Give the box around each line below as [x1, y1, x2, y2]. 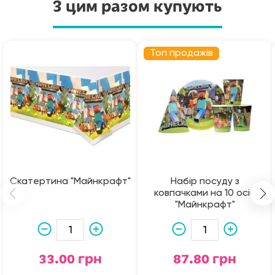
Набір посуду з [170, 177, 239, 187]
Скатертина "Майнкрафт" [10, 177, 131, 187]
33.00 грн [39, 252, 102, 267]
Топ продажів [150, 48, 213, 59]
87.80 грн [173, 252, 236, 267]
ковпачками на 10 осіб [153, 188, 256, 199]
